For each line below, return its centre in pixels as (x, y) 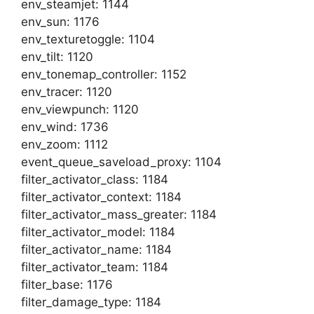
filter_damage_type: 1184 (91, 302)
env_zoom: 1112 (64, 144)
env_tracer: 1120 (67, 92)
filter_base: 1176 (67, 285)
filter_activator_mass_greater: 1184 (119, 214)
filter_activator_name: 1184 (96, 250)
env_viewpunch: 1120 (80, 109)
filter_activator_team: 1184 (95, 267)
